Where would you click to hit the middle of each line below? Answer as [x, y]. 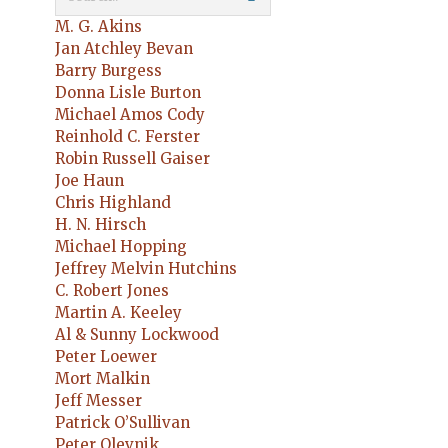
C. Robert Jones [112, 290]
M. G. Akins [98, 26]
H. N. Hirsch [100, 224]
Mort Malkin [102, 378]
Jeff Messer [98, 400]
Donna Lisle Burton [128, 92]
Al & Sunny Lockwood [137, 334]
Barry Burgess [108, 70]
